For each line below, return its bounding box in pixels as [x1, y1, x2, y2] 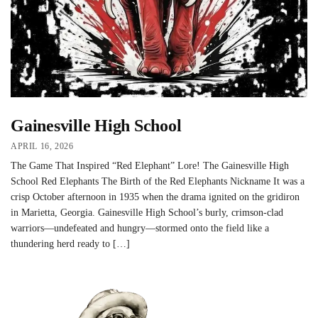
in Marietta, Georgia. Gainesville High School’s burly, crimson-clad [11, 207, 283, 219]
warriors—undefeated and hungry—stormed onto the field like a [11, 223, 269, 234]
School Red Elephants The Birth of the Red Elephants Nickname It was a [11, 176, 305, 187]
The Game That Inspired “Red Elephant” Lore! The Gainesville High [11, 160, 289, 172]
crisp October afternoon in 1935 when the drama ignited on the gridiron [11, 192, 300, 203]
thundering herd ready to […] [11, 238, 130, 250]
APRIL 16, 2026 [11, 141, 74, 152]
